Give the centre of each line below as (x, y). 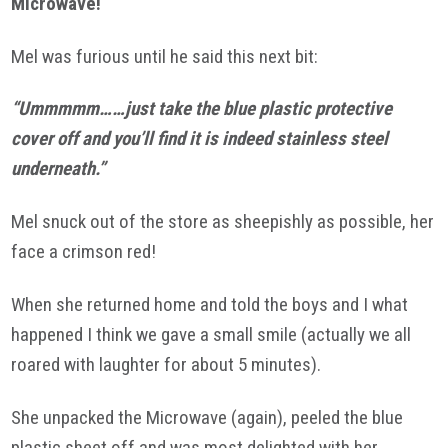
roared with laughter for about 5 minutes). (166, 365)
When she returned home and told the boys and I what (210, 305)
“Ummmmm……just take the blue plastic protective (202, 109)
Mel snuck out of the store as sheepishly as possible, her (223, 222)
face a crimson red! (84, 252)
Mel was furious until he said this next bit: (165, 56)
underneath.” (58, 169)
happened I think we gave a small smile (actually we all (211, 335)
